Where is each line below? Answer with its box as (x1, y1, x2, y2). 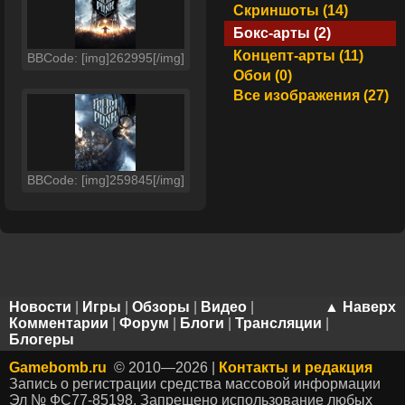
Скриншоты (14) (233, 3, 348, 18)
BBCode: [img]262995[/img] (26, 51, 184, 65)
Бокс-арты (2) (233, 25, 331, 41)
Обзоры (132, 299, 190, 315)
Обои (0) (233, 68, 292, 83)
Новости (9, 299, 71, 315)
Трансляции (235, 316, 322, 331)
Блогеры (9, 332, 74, 347)
